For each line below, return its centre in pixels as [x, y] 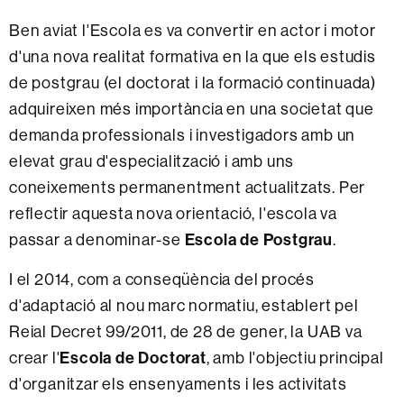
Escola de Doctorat [133, 357]
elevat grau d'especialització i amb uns [152, 161]
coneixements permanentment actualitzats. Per [188, 187]
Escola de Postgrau [259, 239]
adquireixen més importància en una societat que [192, 108]
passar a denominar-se [97, 239]
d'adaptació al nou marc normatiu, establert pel [184, 305]
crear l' [35, 357]
